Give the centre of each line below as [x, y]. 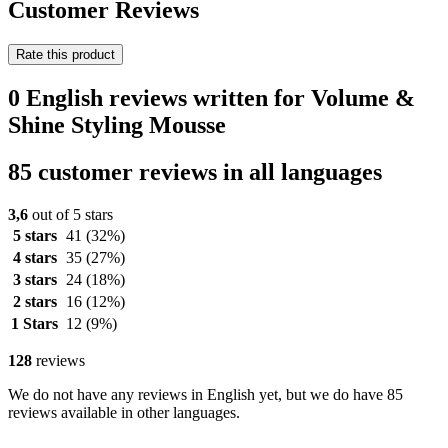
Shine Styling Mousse [117, 124]
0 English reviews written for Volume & [211, 97]
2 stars [34, 301]
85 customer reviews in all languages [195, 171]
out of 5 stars [70, 214]
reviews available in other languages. [124, 412]
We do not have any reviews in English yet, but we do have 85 [205, 394]
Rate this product [65, 54]
